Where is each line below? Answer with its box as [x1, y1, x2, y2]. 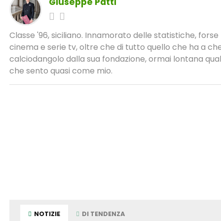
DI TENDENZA [80, 209, 125, 218]
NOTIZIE [33, 209, 61, 218]
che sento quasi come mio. [9, 65, 112, 76]
